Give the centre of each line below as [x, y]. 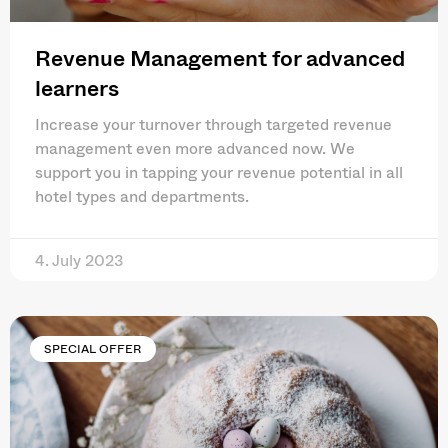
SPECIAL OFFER [93, 349]
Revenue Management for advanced [220, 56]
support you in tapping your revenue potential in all [219, 171]
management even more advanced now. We [195, 147]
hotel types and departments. [142, 195]
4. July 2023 [79, 259]
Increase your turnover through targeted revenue [213, 123]
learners [77, 86]
